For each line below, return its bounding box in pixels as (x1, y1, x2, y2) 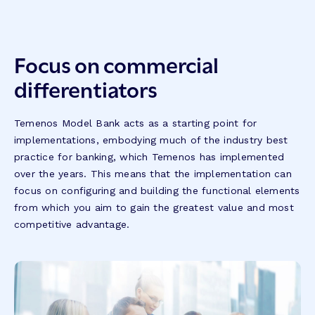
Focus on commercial (14, 48, 219, 79)
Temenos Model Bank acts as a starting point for (14, 117, 257, 129)
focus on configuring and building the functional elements (14, 185, 300, 197)
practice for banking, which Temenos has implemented (14, 151, 285, 163)
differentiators (14, 72, 157, 104)
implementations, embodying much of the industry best (14, 134, 288, 146)
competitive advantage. (14, 219, 130, 231)
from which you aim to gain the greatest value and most (14, 202, 294, 214)
